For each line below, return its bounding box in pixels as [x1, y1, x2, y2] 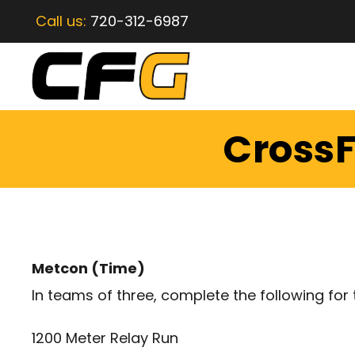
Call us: [36, 11, 90, 31]
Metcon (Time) [32, 258, 145, 279]
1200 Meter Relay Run [32, 328, 178, 349]
